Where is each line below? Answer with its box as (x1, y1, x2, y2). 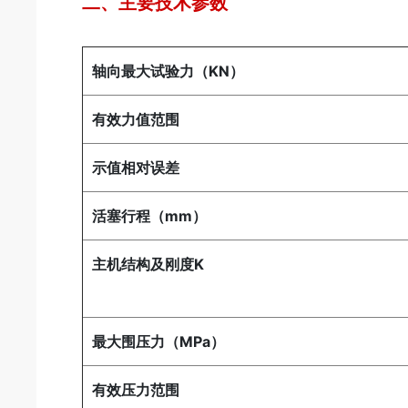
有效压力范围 (92, 381, 180, 400)
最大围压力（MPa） (92, 332, 226, 352)
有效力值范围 (92, 110, 180, 129)
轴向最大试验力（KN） (92, 62, 245, 81)
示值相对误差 (92, 158, 180, 178)
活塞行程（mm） (92, 207, 208, 226)
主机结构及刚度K (92, 255, 205, 274)
